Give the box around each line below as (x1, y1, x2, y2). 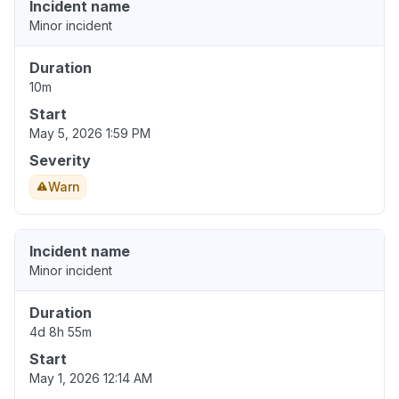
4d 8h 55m (29, 324, 92, 340)
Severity (29, 151, 91, 170)
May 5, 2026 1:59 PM (29, 126, 151, 142)
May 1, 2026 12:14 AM (29, 370, 152, 387)
